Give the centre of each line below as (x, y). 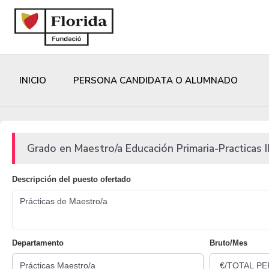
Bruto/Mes (228, 243)
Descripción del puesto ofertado (71, 180)
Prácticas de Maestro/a (64, 201)
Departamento (38, 243)
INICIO (33, 81)
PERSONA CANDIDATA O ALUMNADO (156, 81)
